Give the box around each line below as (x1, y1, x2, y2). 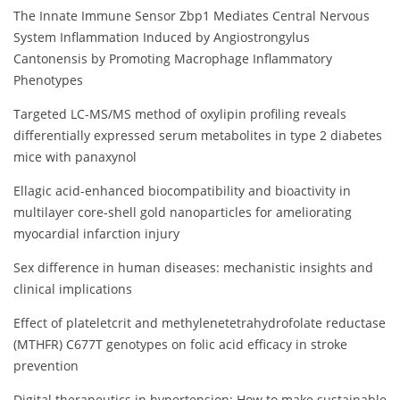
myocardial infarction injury (13, 224, 179, 242)
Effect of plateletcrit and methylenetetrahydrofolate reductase (13, 313, 386, 331)
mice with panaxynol (13, 147, 137, 165)
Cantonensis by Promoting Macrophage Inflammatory (13, 49, 332, 67)
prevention (13, 356, 79, 374)
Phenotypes (13, 71, 83, 88)
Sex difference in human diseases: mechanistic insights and (13, 258, 373, 276)
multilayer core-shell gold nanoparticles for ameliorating (13, 203, 352, 221)
